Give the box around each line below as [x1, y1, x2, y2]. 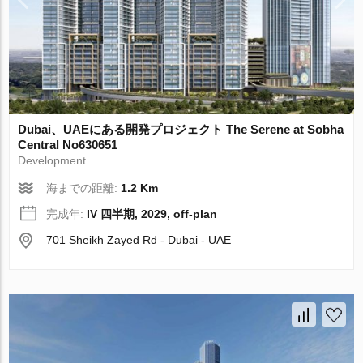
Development [18, 153, 87, 167]
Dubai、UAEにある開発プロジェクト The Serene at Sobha [18, 122, 344, 136]
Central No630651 [18, 137, 118, 152]
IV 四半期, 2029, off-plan [87, 207, 218, 220]
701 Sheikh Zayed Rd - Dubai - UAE [46, 233, 232, 246]
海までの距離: [46, 181, 122, 194]
